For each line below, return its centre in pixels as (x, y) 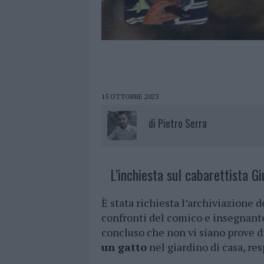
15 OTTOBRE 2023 (130, 97)
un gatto (124, 247)
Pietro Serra (182, 123)
